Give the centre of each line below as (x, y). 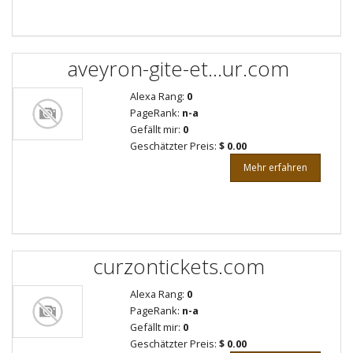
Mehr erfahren (275, 167)
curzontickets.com (178, 266)
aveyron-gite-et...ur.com (178, 68)
